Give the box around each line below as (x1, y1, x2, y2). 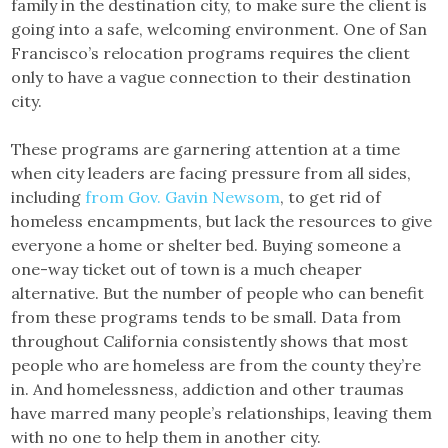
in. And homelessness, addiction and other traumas (11, 378, 405, 399)
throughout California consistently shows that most (11, 330, 409, 351)
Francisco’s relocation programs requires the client (11, 42, 411, 63)
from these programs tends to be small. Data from (11, 306, 402, 327)
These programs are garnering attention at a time (11, 138, 401, 159)
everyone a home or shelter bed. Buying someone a (11, 234, 402, 255)
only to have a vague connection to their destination (11, 66, 412, 87)
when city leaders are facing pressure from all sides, (11, 162, 412, 183)
